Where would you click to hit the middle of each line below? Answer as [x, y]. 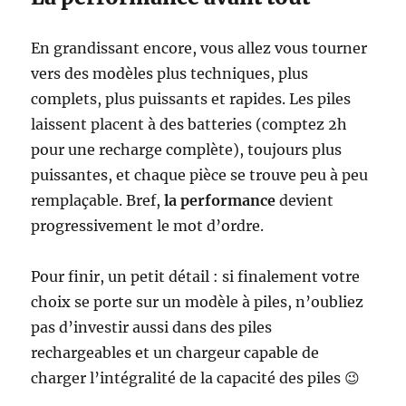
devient [305, 200]
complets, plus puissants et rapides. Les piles [191, 98]
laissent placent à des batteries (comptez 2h [189, 124]
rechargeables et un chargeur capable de [175, 352]
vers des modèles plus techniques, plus [170, 73]
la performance [220, 200]
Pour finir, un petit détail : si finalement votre [196, 276]
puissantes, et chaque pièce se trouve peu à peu [200, 174]
